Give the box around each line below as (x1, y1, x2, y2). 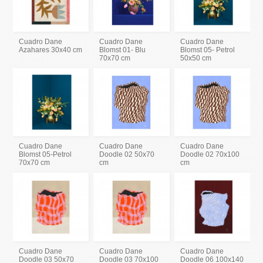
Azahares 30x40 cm (19, 46, 83, 55)
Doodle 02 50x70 (99, 150, 155, 159)
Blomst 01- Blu (99, 46, 146, 55)
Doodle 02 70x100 (180, 150, 240, 159)
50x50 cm (180, 54, 211, 63)
